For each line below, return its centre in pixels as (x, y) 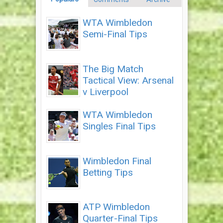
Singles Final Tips (119, 126)
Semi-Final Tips (115, 34)
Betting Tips (108, 172)
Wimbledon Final (117, 161)
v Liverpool (105, 92)
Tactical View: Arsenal (128, 80)
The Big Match (113, 69)
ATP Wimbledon (116, 207)
